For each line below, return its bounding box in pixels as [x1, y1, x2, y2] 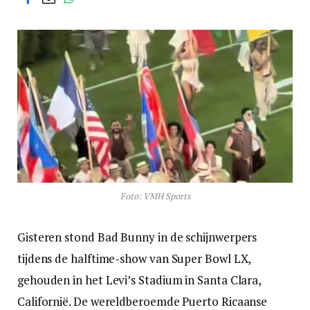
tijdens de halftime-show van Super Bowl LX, [17, 250, 251, 267]
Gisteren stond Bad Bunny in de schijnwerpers [17, 229, 257, 246]
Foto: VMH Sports [120, 190, 190, 203]
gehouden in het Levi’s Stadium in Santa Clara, [17, 272, 262, 289]
